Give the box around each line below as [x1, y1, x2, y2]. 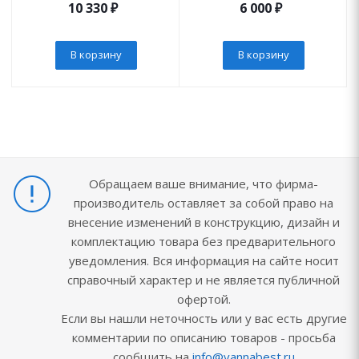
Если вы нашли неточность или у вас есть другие [60, 310, 347, 327]
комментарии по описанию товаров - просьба [71, 329, 336, 346]
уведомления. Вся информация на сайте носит [68, 252, 339, 269]
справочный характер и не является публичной [67, 272, 340, 288]
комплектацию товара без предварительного [71, 233, 336, 250]
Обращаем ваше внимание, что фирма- [89, 175, 318, 192]
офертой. [176, 291, 231, 308]
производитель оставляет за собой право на [74, 195, 333, 212]
